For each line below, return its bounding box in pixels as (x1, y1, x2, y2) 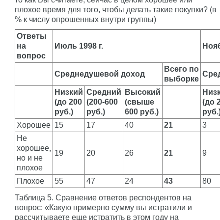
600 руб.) (125, 107, 159, 116)
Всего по (164, 64, 199, 73)
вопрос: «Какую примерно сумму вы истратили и (15, 203, 192, 212)
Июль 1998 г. (55, 41, 103, 50)
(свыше (125, 97, 154, 106)
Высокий (125, 87, 161, 96)
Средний (86, 87, 121, 96)
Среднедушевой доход (55, 69, 145, 78)
